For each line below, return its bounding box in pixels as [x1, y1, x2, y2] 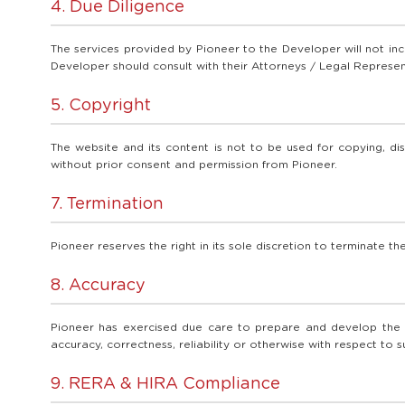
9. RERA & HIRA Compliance [51, 376, 280, 393]
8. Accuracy [51, 278, 146, 295]
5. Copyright [51, 98, 151, 115]
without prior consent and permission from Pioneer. [51, 159, 337, 171]
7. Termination [51, 196, 164, 213]
